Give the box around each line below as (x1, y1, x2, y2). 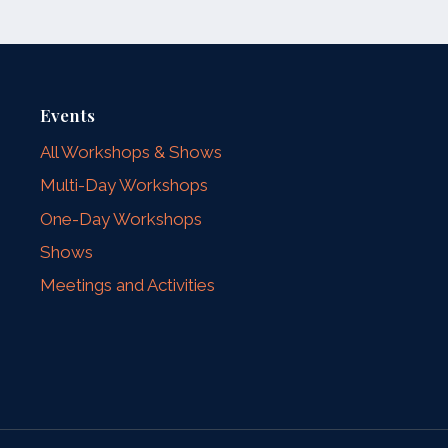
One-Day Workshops (40, 208, 203, 229)
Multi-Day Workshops (40, 175, 209, 196)
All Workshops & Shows (40, 142, 223, 163)
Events (40, 103, 96, 126)
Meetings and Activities (40, 275, 216, 296)
